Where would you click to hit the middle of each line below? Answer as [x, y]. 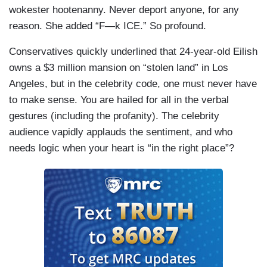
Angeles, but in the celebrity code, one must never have [133, 84]
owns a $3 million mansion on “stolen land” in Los [119, 68]
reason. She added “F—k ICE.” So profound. [108, 26]
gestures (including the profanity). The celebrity [114, 116]
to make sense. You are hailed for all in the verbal [119, 100]
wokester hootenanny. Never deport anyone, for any [124, 10]
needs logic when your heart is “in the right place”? [123, 148]
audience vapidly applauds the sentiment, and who [121, 132]
